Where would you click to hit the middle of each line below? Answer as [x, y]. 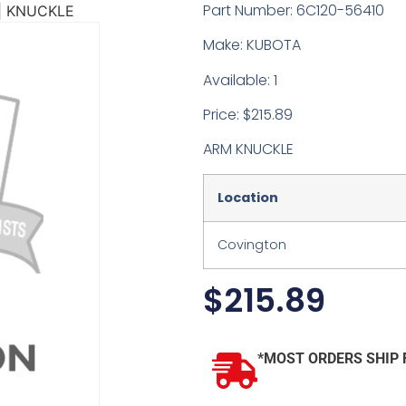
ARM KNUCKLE [248, 150]
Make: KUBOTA [252, 45]
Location [248, 197]
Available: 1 [240, 80]
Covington [252, 244]
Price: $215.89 [248, 115]
